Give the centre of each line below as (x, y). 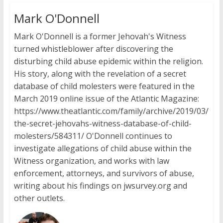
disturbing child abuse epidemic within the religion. (108, 61)
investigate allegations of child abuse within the (103, 149)
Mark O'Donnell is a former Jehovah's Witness (100, 37)
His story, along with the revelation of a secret (100, 74)
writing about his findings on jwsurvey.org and (100, 186)
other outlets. (39, 198)
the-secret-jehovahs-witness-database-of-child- (103, 124)
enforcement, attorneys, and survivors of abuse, (104, 173)
